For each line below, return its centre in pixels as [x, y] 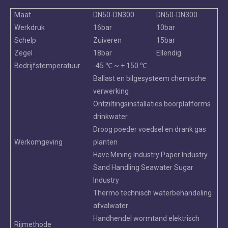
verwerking [111, 91]
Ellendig [169, 53]
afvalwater [111, 206]
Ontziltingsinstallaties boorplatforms [152, 104]
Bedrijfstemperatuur [47, 66]
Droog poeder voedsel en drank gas [150, 130]
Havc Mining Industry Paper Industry [150, 155]
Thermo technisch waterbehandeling [152, 193]
